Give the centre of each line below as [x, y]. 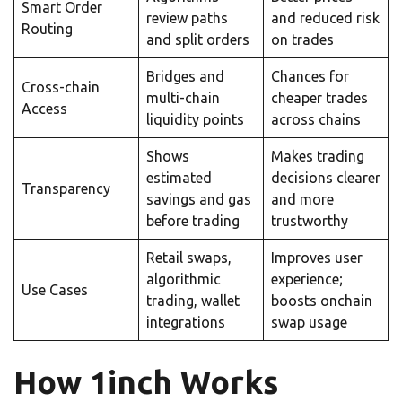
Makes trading [318, 156]
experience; [307, 279]
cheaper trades [319, 97]
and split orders [198, 39]
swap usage [309, 322]
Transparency [66, 188]
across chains [316, 119]
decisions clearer [326, 177]
